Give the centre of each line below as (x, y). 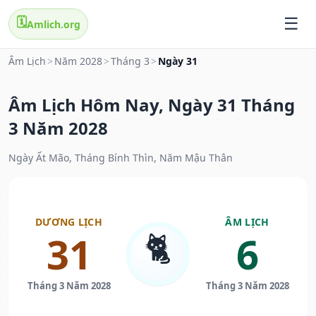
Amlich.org (54, 24)
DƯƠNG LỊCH (69, 222)
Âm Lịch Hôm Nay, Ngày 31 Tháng (152, 105)
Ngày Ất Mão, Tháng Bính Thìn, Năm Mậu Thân (121, 158)
